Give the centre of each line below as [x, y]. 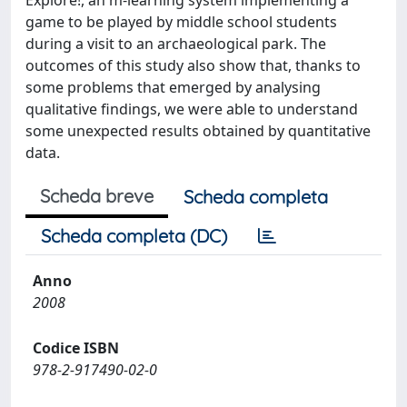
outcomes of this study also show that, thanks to [193, 65]
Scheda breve [97, 196]
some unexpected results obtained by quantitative [198, 131]
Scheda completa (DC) [134, 236]
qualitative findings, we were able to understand [192, 109]
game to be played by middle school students [181, 22]
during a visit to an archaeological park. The [176, 44]
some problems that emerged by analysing [173, 87]
